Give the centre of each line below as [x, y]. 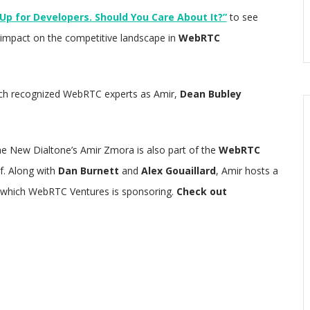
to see [242, 17]
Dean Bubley [210, 93]
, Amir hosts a [247, 170]
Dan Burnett [88, 170]
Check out [201, 191]
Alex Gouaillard [178, 170]
